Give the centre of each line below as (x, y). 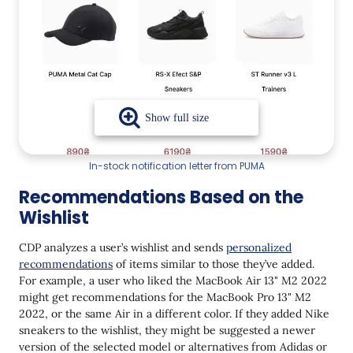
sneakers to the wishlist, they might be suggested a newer (167, 331)
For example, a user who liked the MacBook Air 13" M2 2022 (173, 281)
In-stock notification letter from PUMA (176, 166)
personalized (259, 248)
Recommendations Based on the (161, 198)
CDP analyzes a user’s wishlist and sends (123, 248)
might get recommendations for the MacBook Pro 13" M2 (165, 297)
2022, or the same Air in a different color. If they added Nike (174, 314)
